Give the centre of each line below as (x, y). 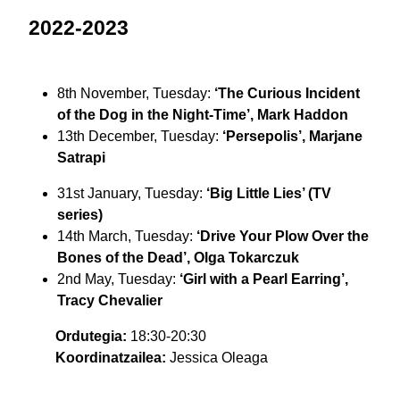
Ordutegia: (91, 337)
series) (80, 215)
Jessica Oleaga (217, 358)
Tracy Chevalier (110, 301)
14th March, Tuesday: (125, 237)
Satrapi (81, 158)
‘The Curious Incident (287, 94)
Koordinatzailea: (111, 358)
